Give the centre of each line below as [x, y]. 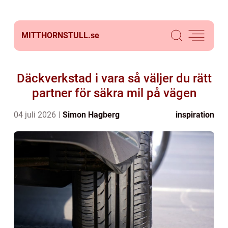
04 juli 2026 [36, 115]
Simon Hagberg [91, 115]
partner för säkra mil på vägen [114, 93]
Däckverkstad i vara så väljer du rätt [114, 78]
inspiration [195, 115]
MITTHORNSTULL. [56, 35]
